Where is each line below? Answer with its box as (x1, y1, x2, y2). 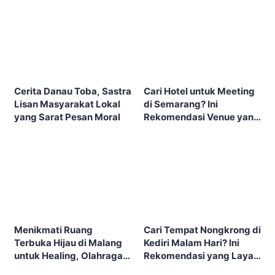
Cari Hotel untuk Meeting (144, 85, 255, 98)
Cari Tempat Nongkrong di (144, 224, 261, 236)
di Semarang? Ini (144, 98, 218, 110)
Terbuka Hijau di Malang (14, 236, 122, 249)
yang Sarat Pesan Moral (14, 111, 120, 123)
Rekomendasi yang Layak (144, 250, 259, 262)
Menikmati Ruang (14, 223, 93, 236)
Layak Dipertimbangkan (144, 124, 252, 136)
